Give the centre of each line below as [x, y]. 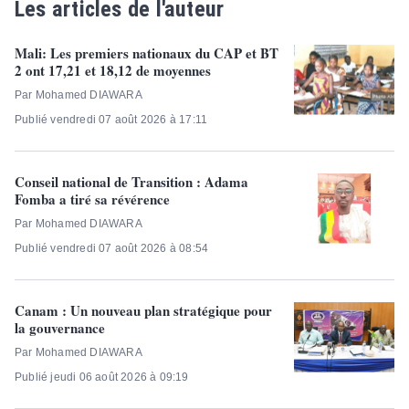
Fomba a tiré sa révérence [92, 199]
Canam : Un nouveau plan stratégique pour [143, 310]
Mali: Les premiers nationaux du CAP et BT [147, 52]
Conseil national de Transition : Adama [131, 181]
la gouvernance [60, 327]
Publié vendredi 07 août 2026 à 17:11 [111, 119]
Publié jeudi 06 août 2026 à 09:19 [102, 377]
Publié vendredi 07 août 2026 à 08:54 [112, 248]
